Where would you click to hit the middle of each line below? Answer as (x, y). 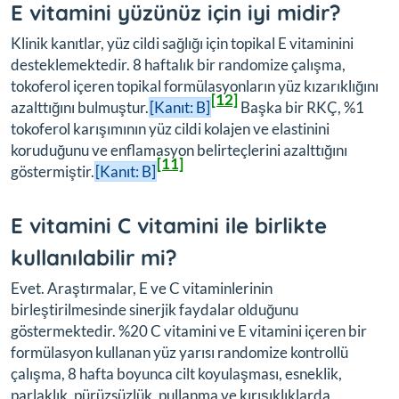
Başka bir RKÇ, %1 (301, 107)
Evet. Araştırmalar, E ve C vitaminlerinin (142, 288)
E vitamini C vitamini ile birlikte (169, 225)
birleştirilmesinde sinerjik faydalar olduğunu (155, 309)
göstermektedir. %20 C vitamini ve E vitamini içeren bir (189, 330)
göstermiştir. (53, 171)
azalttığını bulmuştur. (80, 107)
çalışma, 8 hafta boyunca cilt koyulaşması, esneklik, (176, 373)
